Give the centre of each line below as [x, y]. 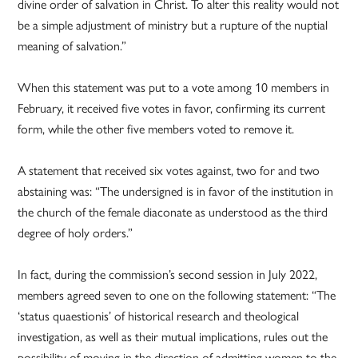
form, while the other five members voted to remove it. [156, 129]
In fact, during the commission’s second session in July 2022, [168, 274]
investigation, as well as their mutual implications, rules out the [173, 336]
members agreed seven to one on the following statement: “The [177, 295]
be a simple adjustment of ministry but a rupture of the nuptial [173, 25]
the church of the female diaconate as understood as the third [173, 212]
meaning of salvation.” [72, 46]
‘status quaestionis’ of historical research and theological [159, 316]
